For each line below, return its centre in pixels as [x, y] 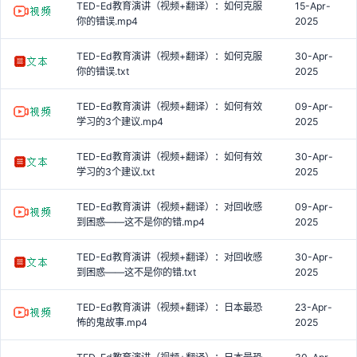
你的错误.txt [103, 71]
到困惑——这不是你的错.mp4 [141, 222]
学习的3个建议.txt [116, 171]
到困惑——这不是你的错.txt [136, 272]
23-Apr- [314, 307]
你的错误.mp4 [107, 21]
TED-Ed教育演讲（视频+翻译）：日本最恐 [169, 307]
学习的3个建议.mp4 [120, 121]
